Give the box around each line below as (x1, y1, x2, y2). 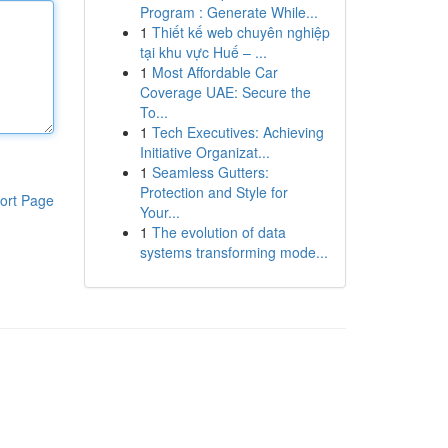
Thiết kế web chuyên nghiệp (151, 22, 330, 42)
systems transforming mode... (139, 242, 328, 262)
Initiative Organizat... (139, 142, 270, 162)
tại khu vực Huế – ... (139, 42, 267, 62)
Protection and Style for (139, 182, 288, 202)
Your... (139, 202, 180, 222)
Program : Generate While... (139, 2, 318, 22)
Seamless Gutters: (151, 162, 269, 182)
